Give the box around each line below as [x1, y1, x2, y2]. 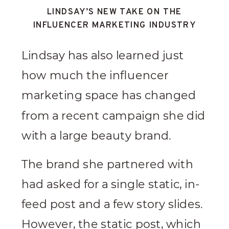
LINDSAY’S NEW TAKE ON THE [47, 6, 182, 18]
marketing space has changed [21, 88, 196, 103]
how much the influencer [21, 68, 168, 83]
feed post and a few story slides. [21, 197, 203, 212]
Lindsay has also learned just [21, 49, 184, 62]
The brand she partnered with [21, 157, 193, 171]
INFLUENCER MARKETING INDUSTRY [33, 20, 196, 32]
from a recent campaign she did [21, 108, 205, 123]
